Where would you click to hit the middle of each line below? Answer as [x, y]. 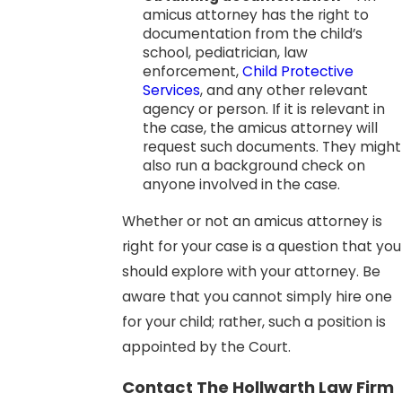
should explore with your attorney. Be [251, 271]
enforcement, [193, 71]
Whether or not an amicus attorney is [252, 221]
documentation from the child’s [253, 33]
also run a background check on [254, 165]
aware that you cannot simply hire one [257, 296]
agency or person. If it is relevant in [264, 109]
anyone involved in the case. [242, 184]
